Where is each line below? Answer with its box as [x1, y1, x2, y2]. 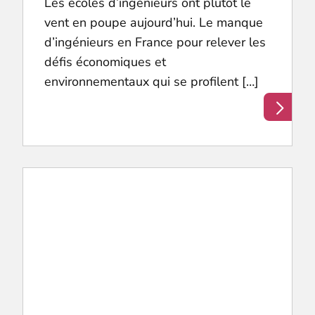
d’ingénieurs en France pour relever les [44, 34, 266, 51]
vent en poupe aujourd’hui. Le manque [44, 14, 264, 32]
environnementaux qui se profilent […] [44, 73, 259, 91]
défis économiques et [44, 53, 167, 71]
